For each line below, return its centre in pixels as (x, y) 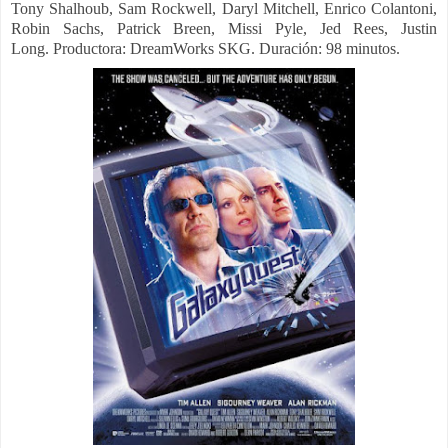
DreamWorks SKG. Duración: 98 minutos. (267, 48)
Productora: (91, 48)
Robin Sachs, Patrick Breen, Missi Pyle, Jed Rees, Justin (224, 28)
